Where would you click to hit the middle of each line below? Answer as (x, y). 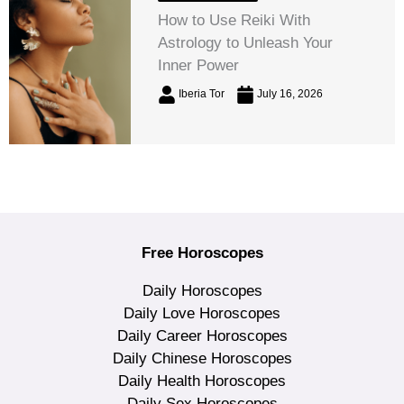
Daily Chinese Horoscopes (202, 358)
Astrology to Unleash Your (246, 42)
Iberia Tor (202, 93)
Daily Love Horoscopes (202, 313)
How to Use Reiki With (234, 20)
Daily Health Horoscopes (202, 381)
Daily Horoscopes (202, 290)
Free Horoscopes (202, 252)
